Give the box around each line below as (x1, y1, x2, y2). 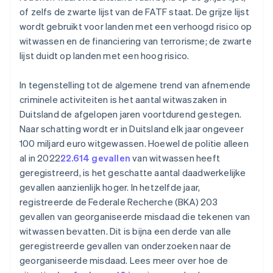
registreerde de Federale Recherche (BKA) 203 (19, 196, 218, 208)
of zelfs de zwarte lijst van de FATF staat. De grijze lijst (19, 5, 249, 18)
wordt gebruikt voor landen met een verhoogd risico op (19, 20, 252, 33)
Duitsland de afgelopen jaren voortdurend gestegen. (19, 108, 242, 121)
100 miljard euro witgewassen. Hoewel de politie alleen (19, 137, 249, 150)
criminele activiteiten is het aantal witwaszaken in (19, 93, 227, 106)
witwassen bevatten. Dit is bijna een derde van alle (19, 225, 232, 238)
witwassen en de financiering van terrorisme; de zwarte (19, 35, 252, 48)
